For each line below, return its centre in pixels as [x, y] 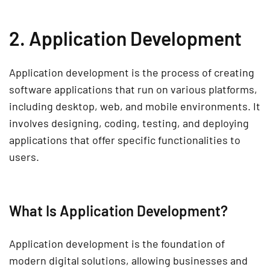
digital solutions [87, 261]
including [32, 106]
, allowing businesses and [187, 261]
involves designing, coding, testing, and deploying [129, 123]
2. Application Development [125, 38]
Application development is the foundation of [117, 244]
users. [24, 157]
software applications [61, 89]
